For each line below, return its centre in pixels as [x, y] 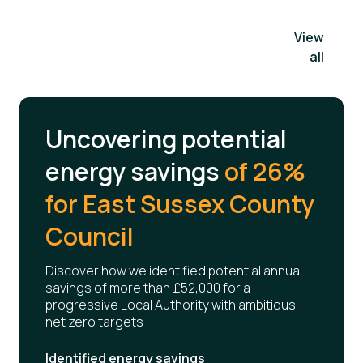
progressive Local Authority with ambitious [171, 304]
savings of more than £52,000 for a [148, 287]
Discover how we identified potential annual [174, 270]
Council [90, 236]
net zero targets [94, 321]
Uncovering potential [166, 139]
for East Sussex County [180, 203]
